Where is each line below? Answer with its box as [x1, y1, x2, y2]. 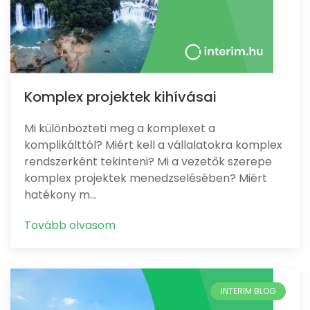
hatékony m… [24, 187, 96, 203]
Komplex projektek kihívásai [24, 87, 217, 107]
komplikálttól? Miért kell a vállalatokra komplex [24, 137, 282, 153]
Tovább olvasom [24, 217, 116, 233]
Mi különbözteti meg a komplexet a [24, 120, 215, 136]
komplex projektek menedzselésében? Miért [24, 170, 267, 186]
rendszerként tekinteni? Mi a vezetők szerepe [24, 154, 272, 170]
